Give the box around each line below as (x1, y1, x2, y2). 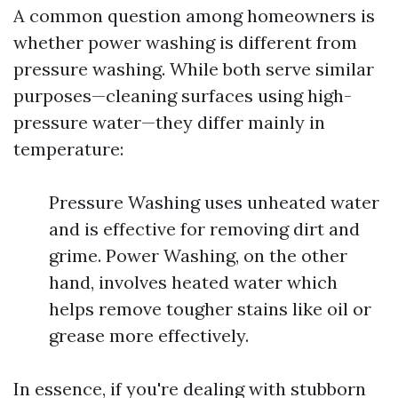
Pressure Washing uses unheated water (49, 191, 379, 213)
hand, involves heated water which (49, 271, 338, 293)
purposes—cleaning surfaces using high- (13, 84, 352, 107)
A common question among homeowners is (13, 4, 375, 27)
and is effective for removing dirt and (49, 218, 360, 240)
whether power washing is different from (13, 31, 357, 53)
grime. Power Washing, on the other (49, 244, 347, 267)
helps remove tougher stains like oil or (49, 298, 371, 320)
